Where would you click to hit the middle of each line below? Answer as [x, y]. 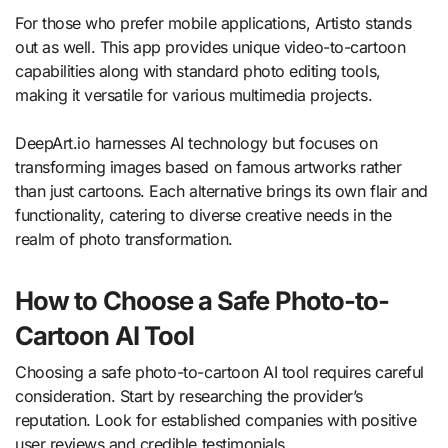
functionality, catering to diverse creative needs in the [203, 215]
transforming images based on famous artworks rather [208, 167]
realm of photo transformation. [124, 239]
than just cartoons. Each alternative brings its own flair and [221, 191]
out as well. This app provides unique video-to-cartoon [210, 47]
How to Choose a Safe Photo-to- [202, 301]
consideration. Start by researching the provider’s [189, 395]
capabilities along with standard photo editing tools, [198, 71]
